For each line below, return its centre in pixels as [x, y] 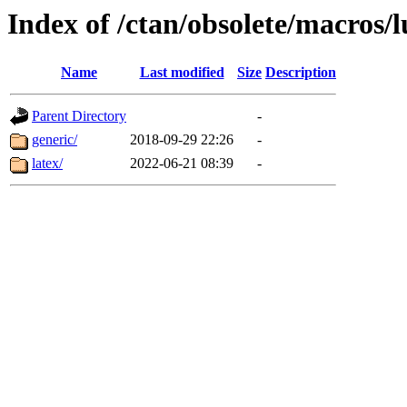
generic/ [55, 140]
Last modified [182, 73]
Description [301, 73]
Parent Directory [79, 116]
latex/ [47, 164]
